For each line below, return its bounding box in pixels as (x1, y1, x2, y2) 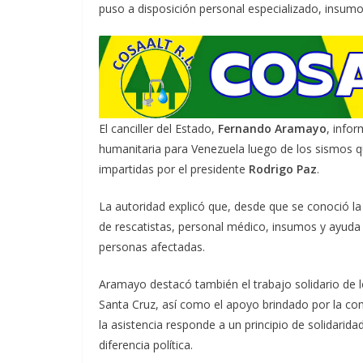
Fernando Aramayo (218, 121, 327, 137)
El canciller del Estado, (99, 121, 218, 137)
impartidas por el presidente (99, 161, 249, 177)
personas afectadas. (99, 239, 205, 255)
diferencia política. (99, 337, 193, 353)
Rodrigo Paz (249, 161, 317, 177)
